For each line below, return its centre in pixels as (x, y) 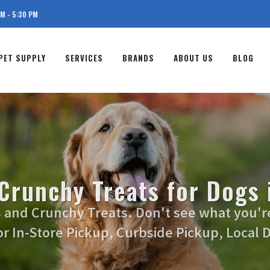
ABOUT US (193, 58)
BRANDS (138, 58)
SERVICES (84, 58)
